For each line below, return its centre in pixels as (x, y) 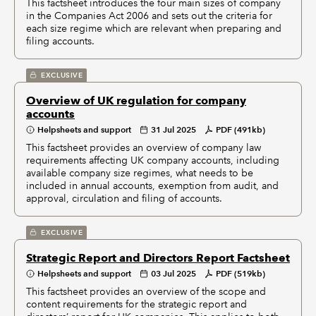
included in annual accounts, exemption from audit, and (152, 186)
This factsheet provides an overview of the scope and (146, 292)
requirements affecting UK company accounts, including (153, 160)
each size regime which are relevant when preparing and (154, 29)
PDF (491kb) (241, 130)
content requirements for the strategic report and (136, 304)
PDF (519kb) (241, 274)
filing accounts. (60, 41)
